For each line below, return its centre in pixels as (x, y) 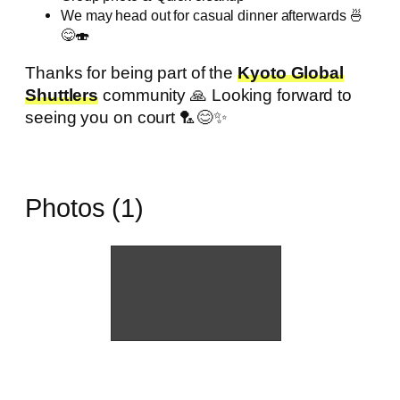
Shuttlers (62, 95)
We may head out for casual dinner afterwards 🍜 (212, 16)
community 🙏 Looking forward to (225, 95)
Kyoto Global (291, 72)
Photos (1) (84, 208)
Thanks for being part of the (132, 72)
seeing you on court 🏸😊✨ (126, 117)
